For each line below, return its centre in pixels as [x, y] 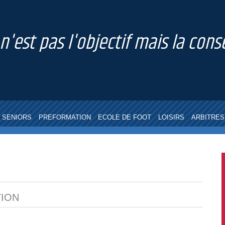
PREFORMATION [65, 118]
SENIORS [17, 118]
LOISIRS [171, 118]
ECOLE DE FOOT [124, 118]
